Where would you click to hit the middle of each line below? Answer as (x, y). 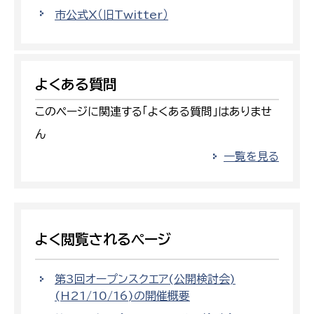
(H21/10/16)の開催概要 (122, 296)
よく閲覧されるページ (103, 239)
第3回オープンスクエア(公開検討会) (145, 279)
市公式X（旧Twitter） (111, 15)
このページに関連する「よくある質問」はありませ (153, 112)
